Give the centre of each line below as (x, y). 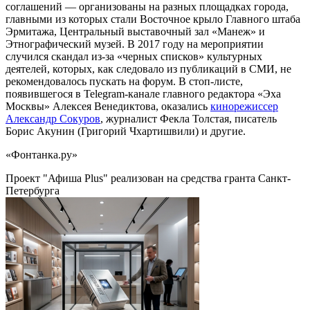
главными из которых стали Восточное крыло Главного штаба (153, 19)
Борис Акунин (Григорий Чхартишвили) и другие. (126, 131)
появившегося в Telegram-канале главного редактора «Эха (143, 94)
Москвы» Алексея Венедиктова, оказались (108, 107)
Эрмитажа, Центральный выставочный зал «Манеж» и (135, 32)
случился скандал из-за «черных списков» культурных (134, 57)
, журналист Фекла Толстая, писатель (189, 119)
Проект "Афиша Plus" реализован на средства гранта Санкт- (148, 179)
